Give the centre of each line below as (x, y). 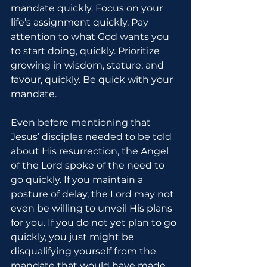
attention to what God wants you (91, 37)
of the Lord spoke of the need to (89, 165)
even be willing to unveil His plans (93, 208)
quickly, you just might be (74, 237)
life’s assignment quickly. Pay (81, 22)
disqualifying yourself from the (85, 251)
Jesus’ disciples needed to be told (92, 137)
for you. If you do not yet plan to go (95, 223)
